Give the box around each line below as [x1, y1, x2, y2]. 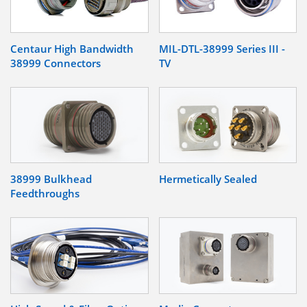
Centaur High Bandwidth [10, 41, 134, 56]
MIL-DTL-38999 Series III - [158, 41, 285, 56]
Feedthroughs [10, 186, 79, 201]
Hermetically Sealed [158, 172, 257, 186]
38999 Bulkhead [10, 172, 92, 186]
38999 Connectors [10, 56, 101, 70]
